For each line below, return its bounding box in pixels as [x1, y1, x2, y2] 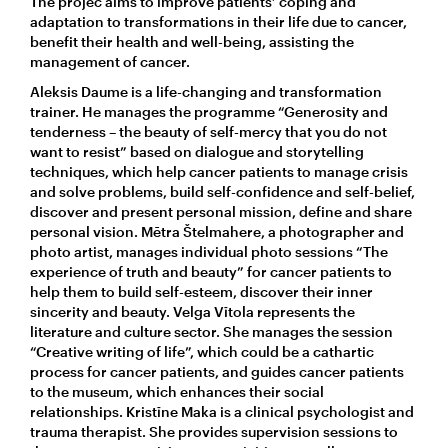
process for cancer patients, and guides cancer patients [30, 362, 404, 380]
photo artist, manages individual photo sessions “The [30, 242, 388, 260]
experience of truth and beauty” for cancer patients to [30, 262, 392, 280]
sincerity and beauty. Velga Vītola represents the [30, 302, 355, 320]
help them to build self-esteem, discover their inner [30, 282, 373, 300]
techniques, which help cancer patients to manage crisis [30, 162, 408, 180]
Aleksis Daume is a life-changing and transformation [30, 82, 382, 100]
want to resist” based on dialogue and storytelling [30, 142, 364, 160]
